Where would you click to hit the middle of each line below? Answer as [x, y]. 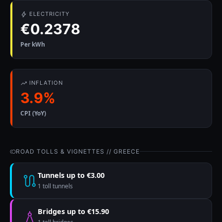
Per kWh [33, 45]
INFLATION [46, 83]
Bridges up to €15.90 [73, 212]
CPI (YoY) [33, 113]
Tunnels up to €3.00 [71, 175]
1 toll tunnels [55, 186]
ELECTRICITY [49, 14]
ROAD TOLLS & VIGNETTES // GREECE [78, 152]
